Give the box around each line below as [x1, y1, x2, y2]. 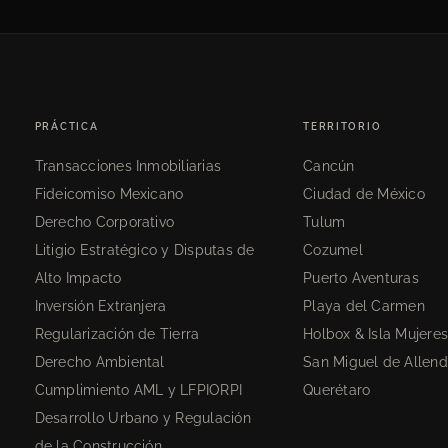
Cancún [303, 157, 355, 174]
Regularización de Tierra [34, 325, 200, 342]
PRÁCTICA [34, 120, 99, 132]
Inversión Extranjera [34, 297, 167, 314]
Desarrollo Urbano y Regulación [34, 409, 251, 426]
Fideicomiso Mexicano [34, 185, 184, 202]
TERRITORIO [303, 120, 382, 132]
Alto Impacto [34, 269, 122, 286]
